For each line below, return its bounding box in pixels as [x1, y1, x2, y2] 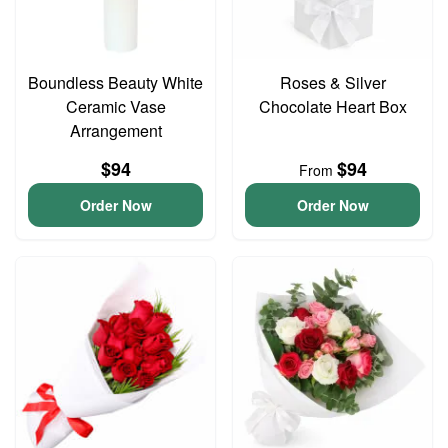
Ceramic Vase [65, 95, 166, 118]
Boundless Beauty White [28, 71, 203, 94]
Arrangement [69, 119, 162, 142]
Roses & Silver [279, 71, 386, 94]
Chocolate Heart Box [258, 95, 407, 118]
